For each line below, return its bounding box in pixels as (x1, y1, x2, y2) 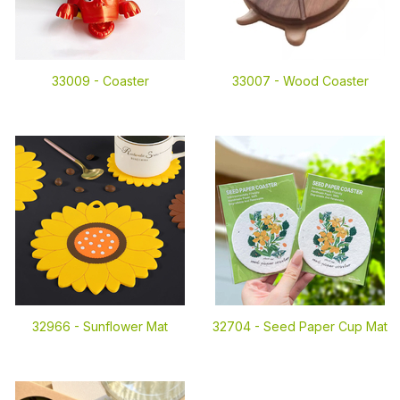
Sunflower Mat (83, 319, 168, 334)
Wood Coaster (282, 73, 369, 88)
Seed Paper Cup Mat (263, 319, 387, 334)
